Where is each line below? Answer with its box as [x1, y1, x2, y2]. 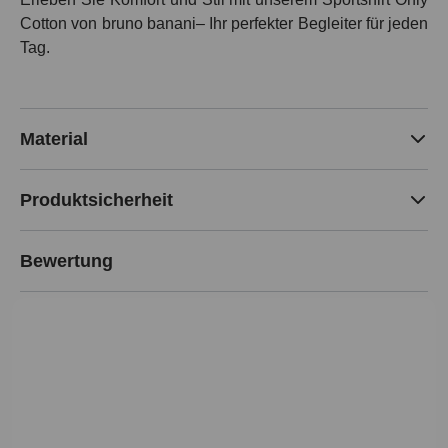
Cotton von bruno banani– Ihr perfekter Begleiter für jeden [20, 15, 428, 33]
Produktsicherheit [20, 190, 173, 211]
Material [20, 129, 88, 150]
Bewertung [20, 251, 113, 272]
